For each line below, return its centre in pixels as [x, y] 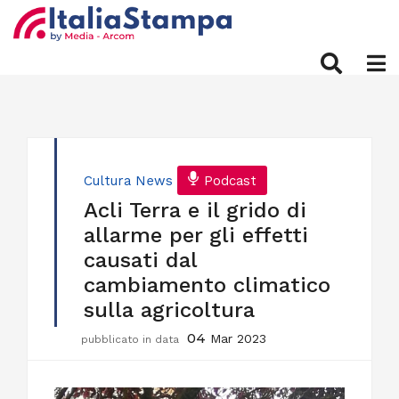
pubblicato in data [132, 339]
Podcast [230, 181]
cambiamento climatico [207, 285]
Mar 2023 [238, 338]
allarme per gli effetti [196, 235]
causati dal [140, 260]
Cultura [107, 181]
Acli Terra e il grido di [195, 210]
